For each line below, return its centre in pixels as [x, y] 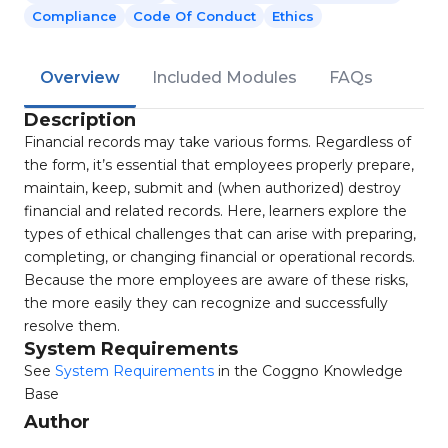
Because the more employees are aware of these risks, [216, 280]
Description [80, 120]
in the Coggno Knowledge [308, 371]
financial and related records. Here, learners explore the [215, 211]
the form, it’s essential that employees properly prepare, [219, 165]
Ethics [293, 16]
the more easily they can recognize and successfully [206, 303]
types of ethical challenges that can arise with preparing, [220, 234]
